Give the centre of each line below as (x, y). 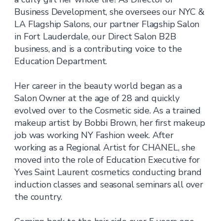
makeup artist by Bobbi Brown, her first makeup (110, 123)
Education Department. (61, 61)
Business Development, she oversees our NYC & (110, 12)
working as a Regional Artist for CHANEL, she (105, 147)
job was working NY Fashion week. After (94, 135)
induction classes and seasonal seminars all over (109, 184)
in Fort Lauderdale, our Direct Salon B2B (95, 37)
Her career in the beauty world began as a (98, 86)
